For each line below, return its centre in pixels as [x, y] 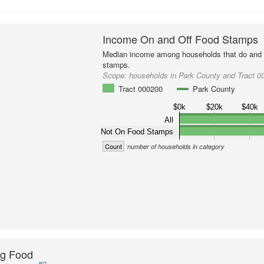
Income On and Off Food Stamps [181, 39]
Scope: [116, 75]
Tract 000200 [141, 89]
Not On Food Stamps [137, 131]
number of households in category [176, 146]
